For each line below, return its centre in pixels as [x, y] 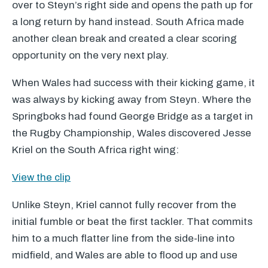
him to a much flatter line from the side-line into [123, 238]
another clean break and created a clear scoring [124, 39]
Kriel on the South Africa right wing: [95, 150]
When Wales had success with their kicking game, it [133, 83]
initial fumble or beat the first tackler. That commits [132, 222]
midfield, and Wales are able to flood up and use [125, 255]
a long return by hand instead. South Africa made [128, 22]
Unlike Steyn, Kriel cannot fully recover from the [124, 205]
